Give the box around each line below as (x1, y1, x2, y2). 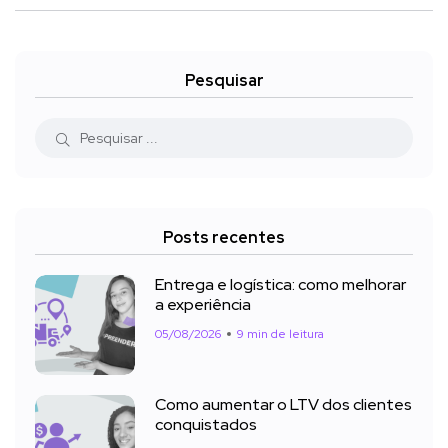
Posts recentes (163, 227, 285, 249)
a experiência (155, 294, 251, 316)
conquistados (155, 414, 257, 436)
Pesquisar (184, 70, 264, 92)
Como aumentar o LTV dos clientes (155, 394, 412, 416)
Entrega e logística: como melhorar (155, 274, 406, 296)
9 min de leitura (237, 326, 324, 343)
